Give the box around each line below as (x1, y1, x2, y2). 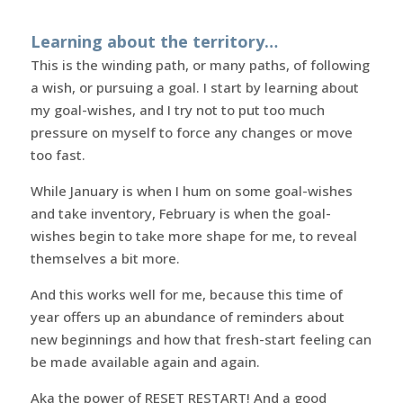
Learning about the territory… (30, 30, 278, 52)
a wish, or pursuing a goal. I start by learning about (30, 77, 359, 96)
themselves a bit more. (30, 248, 180, 267)
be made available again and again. (30, 352, 260, 371)
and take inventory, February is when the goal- (30, 203, 331, 222)
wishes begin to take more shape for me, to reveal (30, 226, 357, 245)
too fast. (30, 145, 85, 164)
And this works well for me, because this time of (30, 284, 343, 303)
